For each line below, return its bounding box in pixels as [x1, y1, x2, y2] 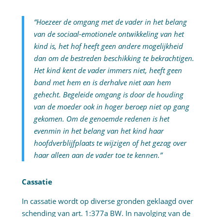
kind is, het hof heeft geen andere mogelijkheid [33, 41, 183, 51]
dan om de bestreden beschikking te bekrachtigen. [33, 53, 194, 63]
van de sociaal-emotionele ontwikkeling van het [33, 29, 184, 39]
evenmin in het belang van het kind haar [33, 126, 164, 136]
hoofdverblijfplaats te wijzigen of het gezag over [33, 138, 186, 148]
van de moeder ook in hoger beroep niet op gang [33, 102, 189, 112]
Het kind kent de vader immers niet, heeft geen [33, 65, 182, 76]
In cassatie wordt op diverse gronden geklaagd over [21, 196, 193, 206]
